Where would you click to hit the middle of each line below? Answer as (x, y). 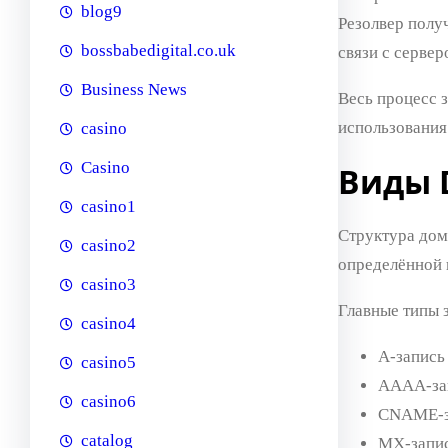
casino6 (108, 402)
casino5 (108, 363)
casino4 (108, 324)
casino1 (108, 207)
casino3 (108, 285)
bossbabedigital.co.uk (158, 51)
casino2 (108, 246)
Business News (134, 90)
